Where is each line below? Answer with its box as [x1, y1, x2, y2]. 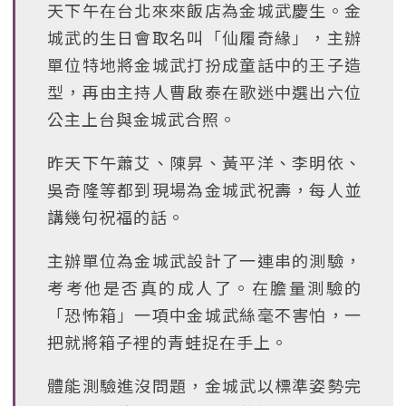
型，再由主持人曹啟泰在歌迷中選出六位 [47, 80, 362, 103]
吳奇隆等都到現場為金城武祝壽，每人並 [47, 178, 362, 201]
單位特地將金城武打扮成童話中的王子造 [47, 53, 362, 76]
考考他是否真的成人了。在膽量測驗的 [47, 275, 362, 299]
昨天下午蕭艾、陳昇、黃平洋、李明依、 [47, 150, 362, 174]
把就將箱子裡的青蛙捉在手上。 [47, 330, 288, 353]
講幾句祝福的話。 [47, 205, 185, 228]
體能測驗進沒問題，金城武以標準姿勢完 [47, 373, 362, 397]
